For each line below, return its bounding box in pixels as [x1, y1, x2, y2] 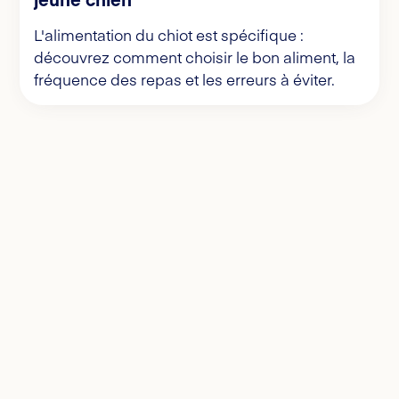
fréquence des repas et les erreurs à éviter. [34, 69, 335, 91]
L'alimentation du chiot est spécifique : [34, 24, 304, 46]
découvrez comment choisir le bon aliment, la [34, 46, 355, 69]
